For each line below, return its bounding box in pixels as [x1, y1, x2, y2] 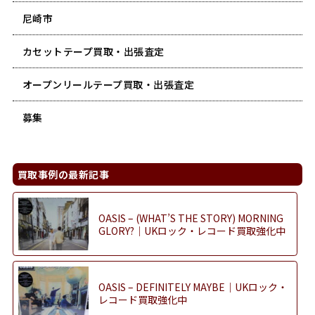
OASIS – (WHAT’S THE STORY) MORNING [98, 210, 283, 225]
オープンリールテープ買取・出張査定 [22, 77, 195, 91]
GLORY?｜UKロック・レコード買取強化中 [98, 223, 285, 238]
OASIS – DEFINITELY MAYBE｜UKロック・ [98, 279, 288, 294]
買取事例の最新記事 [17, 167, 110, 181]
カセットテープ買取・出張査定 [22, 44, 165, 58]
